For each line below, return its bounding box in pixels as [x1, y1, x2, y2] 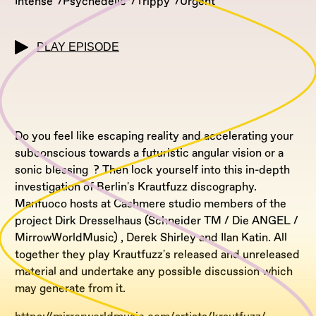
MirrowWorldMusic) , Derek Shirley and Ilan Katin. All [15, 230, 287, 245]
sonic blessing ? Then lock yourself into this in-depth [15, 162, 290, 177]
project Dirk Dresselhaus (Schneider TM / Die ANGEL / [15, 213, 298, 228]
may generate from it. [15, 281, 128, 296]
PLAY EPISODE [37, 41, 119, 54]
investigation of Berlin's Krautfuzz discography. [15, 179, 257, 194]
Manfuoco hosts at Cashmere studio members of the [15, 196, 286, 211]
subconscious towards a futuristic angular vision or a [15, 145, 284, 160]
